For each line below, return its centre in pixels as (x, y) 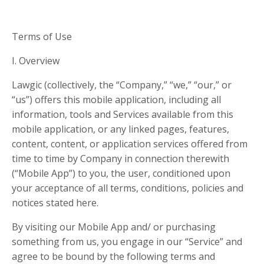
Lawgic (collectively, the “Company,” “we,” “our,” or (122, 85)
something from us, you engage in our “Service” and (127, 242)
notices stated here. (55, 203)
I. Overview (36, 61)
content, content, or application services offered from (130, 144)
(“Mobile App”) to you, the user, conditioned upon (121, 173)
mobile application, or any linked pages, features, (121, 129)
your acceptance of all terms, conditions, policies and (128, 188)
